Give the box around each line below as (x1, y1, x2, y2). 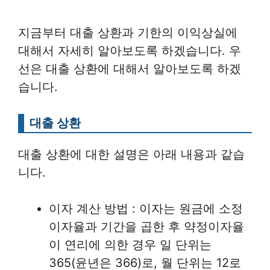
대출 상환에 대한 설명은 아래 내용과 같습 (18, 146, 245, 162)
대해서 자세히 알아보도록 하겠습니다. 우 (18, 43, 241, 58)
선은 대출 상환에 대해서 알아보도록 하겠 (18, 61, 241, 76)
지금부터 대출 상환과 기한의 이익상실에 (18, 25, 237, 40)
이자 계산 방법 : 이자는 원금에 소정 (49, 201, 243, 216)
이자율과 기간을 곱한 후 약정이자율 (49, 219, 244, 234)
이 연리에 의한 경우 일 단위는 (49, 237, 212, 252)
